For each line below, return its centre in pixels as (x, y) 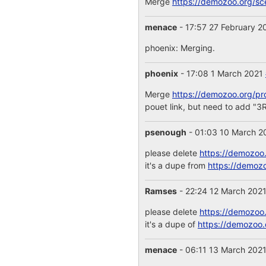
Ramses (161, 191)
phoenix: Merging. (180, 48)
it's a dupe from (176, 165)
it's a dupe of (171, 224)
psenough (165, 132)
